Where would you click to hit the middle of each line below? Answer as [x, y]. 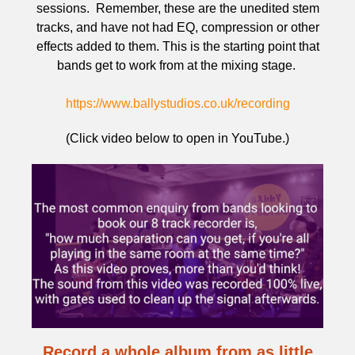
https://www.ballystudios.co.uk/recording [177, 103]
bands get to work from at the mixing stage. [177, 65]
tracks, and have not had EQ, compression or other [177, 27]
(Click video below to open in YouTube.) [177, 138]
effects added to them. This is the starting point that [177, 46]
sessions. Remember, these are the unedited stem [177, 8]
